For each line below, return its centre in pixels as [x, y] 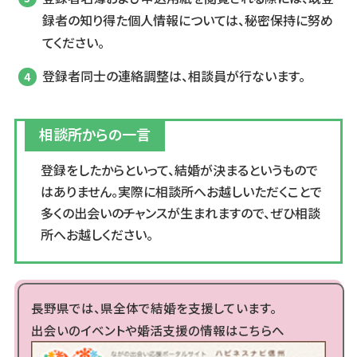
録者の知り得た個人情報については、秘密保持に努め [187, 20]
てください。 [73, 42]
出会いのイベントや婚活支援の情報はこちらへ [157, 330]
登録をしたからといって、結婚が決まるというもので [179, 169]
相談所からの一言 [94, 133]
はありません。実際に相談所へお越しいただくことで [181, 191]
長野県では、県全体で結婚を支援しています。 [153, 307]
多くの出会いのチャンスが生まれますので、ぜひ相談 [180, 212]
